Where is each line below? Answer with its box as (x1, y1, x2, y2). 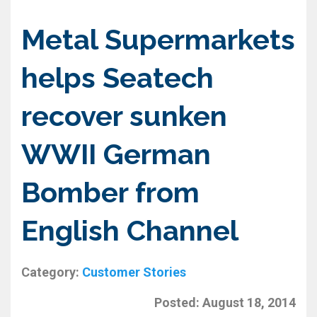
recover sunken (21, 98, 227, 132)
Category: (21, 264, 79, 279)
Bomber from (21, 175, 200, 209)
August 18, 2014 (202, 294, 296, 310)
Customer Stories (82, 264, 186, 279)
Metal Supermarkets (21, 22, 295, 56)
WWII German (21, 137, 211, 171)
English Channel (21, 213, 238, 247)
